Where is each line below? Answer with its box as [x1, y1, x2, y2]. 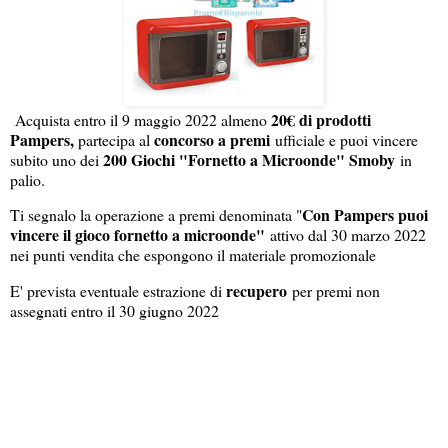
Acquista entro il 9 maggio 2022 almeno [10, 108, 271, 130]
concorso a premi [154, 127, 270, 151]
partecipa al [78, 128, 154, 150]
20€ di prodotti [271, 107, 371, 131]
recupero [226, 279, 287, 303]
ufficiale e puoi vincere [270, 128, 418, 150]
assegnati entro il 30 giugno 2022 [10, 300, 219, 322]
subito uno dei [10, 148, 103, 170]
